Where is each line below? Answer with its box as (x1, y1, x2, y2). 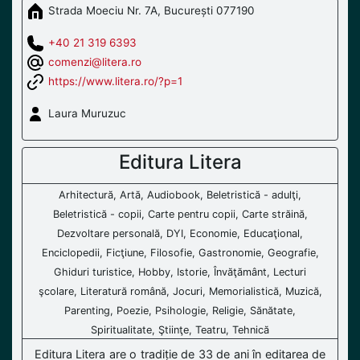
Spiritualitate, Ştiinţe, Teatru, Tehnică (91, 323, 269, 336)
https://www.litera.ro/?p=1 (48, 74, 182, 88)
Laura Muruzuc (45, 106, 126, 120)
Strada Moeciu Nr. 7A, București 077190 (45, 3, 255, 17)
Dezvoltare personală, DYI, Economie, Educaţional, (57, 227, 303, 239)
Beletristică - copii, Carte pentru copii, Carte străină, (52, 207, 308, 220)
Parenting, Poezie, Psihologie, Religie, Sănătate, (64, 304, 296, 317)
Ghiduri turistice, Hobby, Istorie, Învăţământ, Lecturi (54, 265, 306, 278)
